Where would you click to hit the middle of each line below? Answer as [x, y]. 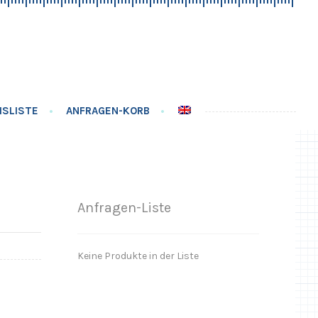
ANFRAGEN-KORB [108, 111]
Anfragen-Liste [125, 208]
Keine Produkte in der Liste [138, 256]
